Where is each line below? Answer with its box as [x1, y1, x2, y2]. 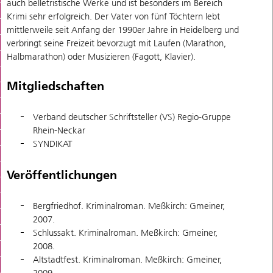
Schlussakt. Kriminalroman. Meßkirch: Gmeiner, [33, 227, 218, 239]
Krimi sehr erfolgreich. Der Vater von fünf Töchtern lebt [7, 10, 220, 22]
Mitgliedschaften [7, 78, 104, 93]
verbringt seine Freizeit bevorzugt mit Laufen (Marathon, [7, 37, 226, 49]
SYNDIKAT [33, 138, 73, 150]
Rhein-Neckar [33, 125, 85, 136]
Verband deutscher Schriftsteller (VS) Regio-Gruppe [33, 112, 231, 123]
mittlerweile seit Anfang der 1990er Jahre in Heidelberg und [7, 24, 239, 35]
